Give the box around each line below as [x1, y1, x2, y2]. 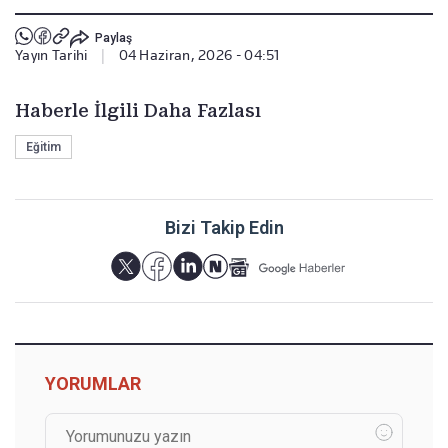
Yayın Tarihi [15, 47, 88, 64]
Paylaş [94, 30, 132, 45]
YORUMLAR [45, 373, 141, 395]
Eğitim [26, 140, 61, 155]
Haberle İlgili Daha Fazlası [15, 100, 261, 122]
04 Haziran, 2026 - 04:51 [118, 47, 280, 64]
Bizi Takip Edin [164, 217, 284, 239]
